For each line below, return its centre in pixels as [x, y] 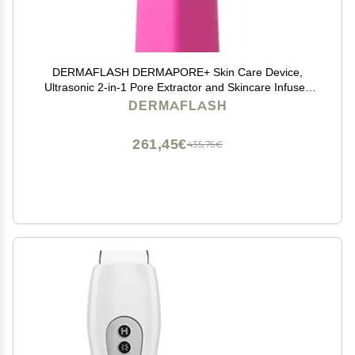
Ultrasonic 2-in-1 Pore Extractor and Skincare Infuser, [177, 87]
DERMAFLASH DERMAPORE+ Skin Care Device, [177, 72]
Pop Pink [177, 102]
